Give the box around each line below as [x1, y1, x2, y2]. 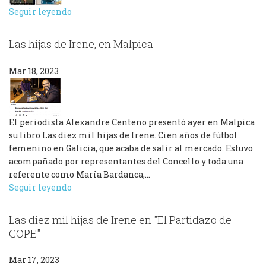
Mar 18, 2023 [9, 65, 59, 77]
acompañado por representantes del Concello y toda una [9, 155, 243, 167]
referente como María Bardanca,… [9, 168, 150, 180]
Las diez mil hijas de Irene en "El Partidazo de [9, 212, 232, 227]
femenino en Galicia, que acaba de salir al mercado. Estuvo [9, 142, 253, 154]
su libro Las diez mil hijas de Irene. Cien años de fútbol [9, 129, 237, 141]
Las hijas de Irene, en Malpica [9, 37, 153, 52]
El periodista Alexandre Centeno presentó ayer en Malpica [9, 116, 255, 128]
